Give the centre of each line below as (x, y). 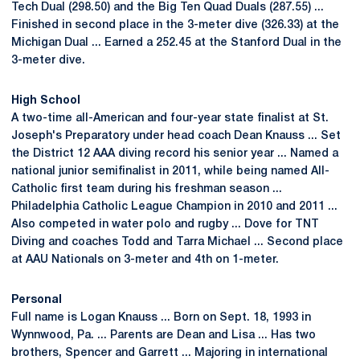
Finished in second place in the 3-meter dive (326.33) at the (175, 25)
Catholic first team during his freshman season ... (147, 189)
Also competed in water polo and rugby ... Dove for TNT (165, 225)
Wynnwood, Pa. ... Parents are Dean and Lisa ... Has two (164, 335)
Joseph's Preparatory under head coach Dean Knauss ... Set (176, 136)
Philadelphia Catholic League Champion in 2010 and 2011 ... (174, 207)
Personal (37, 300)
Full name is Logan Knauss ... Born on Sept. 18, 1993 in (161, 318)
